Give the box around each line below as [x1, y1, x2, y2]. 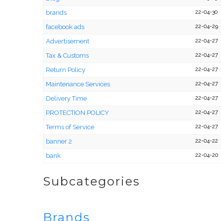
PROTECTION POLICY [46, 109, 109, 116]
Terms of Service [46, 123, 94, 131]
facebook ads [46, 23, 84, 31]
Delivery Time [46, 94, 87, 102]
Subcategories [43, 174, 140, 188]
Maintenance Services [46, 80, 110, 88]
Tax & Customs [46, 51, 89, 59]
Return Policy [46, 66, 85, 74]
